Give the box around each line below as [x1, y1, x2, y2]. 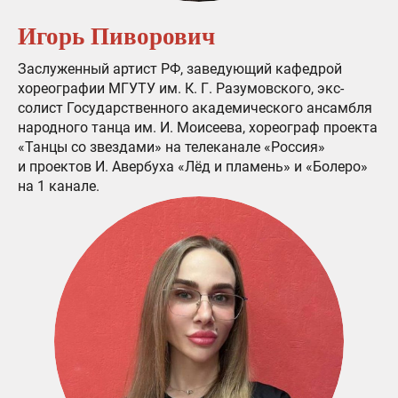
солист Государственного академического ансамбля [18, 99, 372, 117]
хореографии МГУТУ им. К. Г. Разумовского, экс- [18, 80, 344, 98]
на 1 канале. [18, 178, 99, 195]
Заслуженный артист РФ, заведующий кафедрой [18, 60, 342, 78]
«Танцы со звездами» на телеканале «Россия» [18, 139, 325, 156]
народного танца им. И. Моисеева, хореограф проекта [18, 119, 378, 137]
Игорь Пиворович [18, 17, 215, 52]
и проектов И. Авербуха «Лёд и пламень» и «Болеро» [18, 158, 368, 176]
